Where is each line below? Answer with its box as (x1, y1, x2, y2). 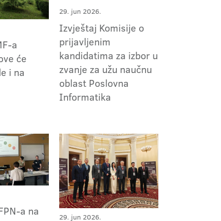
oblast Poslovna (59, 76, 129, 90)
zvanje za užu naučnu (59, 62, 152, 76)
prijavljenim (59, 35, 110, 49)
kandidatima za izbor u (59, 48, 158, 63)
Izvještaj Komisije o (59, 21, 144, 35)
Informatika (59, 90, 111, 104)
